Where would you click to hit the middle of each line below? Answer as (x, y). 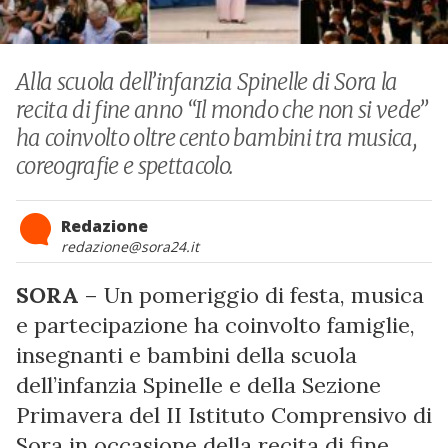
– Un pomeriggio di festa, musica (251, 294)
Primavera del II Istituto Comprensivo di (224, 414)
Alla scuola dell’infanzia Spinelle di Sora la (207, 81)
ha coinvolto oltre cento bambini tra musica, (216, 137)
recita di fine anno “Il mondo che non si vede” (222, 109)
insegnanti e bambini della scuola (186, 354)
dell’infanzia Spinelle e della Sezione (198, 384)
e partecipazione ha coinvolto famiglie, (215, 324)
